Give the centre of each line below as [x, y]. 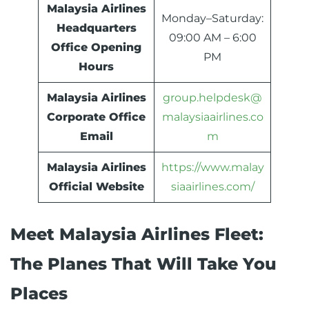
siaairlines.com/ [212, 187]
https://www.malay [212, 168]
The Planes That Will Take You [143, 264]
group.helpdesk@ [212, 98]
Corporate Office [96, 117]
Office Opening [96, 48]
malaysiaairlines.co [212, 117]
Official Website [96, 187]
